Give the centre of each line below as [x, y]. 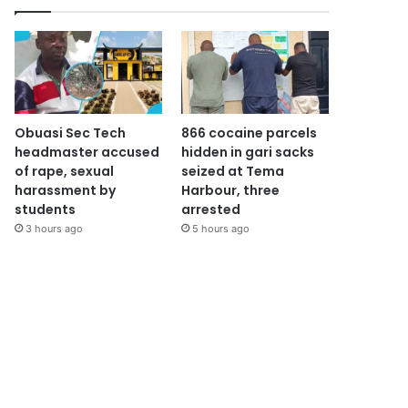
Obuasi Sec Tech [71, 133]
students [46, 209]
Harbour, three [230, 190]
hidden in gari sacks [247, 152]
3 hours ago [55, 228]
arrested [210, 209]
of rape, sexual [65, 171]
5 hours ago [220, 228]
